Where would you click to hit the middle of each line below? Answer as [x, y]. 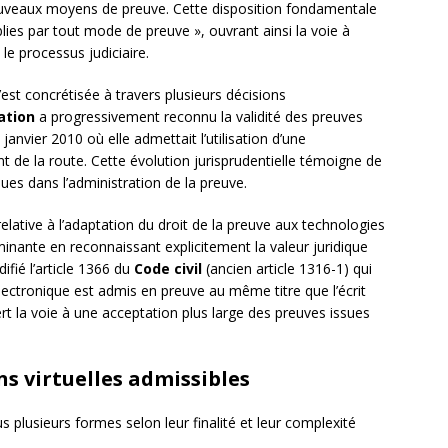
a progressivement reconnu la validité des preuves [199, 117]
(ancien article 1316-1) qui [287, 269]
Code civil [168, 269]
